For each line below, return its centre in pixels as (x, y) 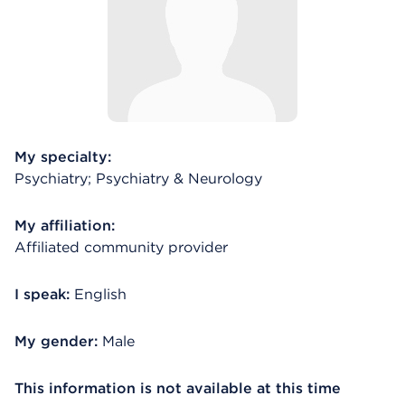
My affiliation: (65, 226)
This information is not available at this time (178, 388)
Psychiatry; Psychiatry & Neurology (138, 179)
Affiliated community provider (121, 247)
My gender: (56, 341)
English (100, 294)
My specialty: (63, 157)
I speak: (42, 294)
